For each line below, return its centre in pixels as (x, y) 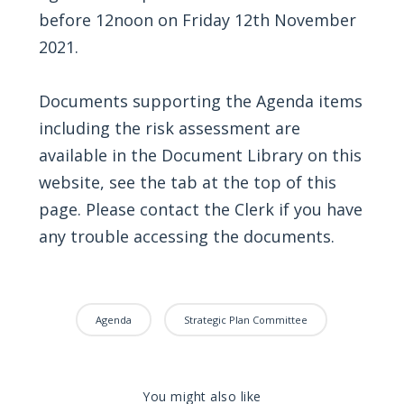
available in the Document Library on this (200, 155)
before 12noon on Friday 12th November (197, 20)
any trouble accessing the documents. (186, 236)
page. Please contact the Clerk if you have (200, 209)
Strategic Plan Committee (246, 320)
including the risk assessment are (169, 128)
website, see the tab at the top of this (187, 182)
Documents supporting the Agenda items (200, 101)
